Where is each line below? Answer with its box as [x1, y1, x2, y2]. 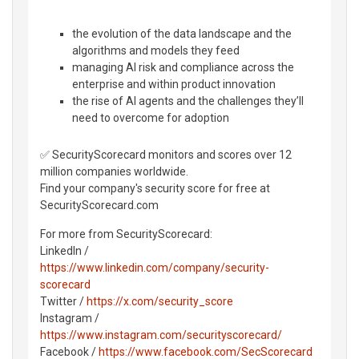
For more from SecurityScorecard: [40, 227, 212, 240]
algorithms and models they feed [72, 43, 240, 57]
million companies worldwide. [40, 164, 188, 178]
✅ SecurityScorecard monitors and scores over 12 [40, 147, 292, 161]
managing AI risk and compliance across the [72, 60, 294, 74]
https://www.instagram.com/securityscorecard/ [40, 328, 282, 341]
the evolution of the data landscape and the [72, 26, 292, 40]
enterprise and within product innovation [72, 77, 276, 91]
